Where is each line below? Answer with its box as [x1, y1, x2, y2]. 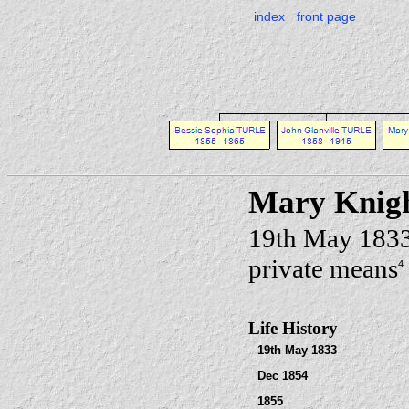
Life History [248, 319, 338, 338]
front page [297, 9, 356, 24]
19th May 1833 [257, 343, 337, 357]
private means [248, 254, 398, 283]
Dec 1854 [257, 369, 308, 383]
